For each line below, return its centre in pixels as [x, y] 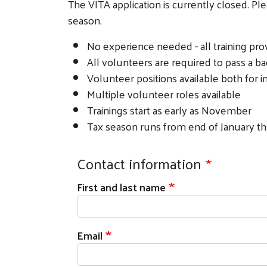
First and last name [121, 187]
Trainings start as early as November [169, 110]
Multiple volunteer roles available [164, 94]
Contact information [139, 164]
